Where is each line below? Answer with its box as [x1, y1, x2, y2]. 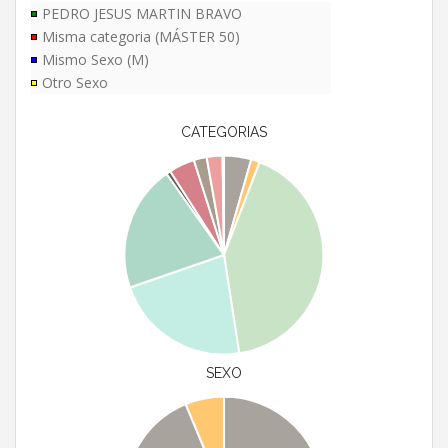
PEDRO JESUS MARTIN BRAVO [42, 4, 242, 24]
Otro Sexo [42, 73, 108, 93]
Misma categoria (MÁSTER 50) [42, 27, 240, 47]
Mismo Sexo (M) [42, 50, 149, 70]
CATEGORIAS [181, 124, 267, 141]
